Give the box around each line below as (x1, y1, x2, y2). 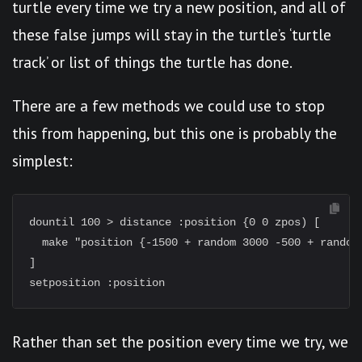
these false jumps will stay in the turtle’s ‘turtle (12, 24, 331, 44)
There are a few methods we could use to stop (12, 95, 325, 116)
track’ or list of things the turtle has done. (12, 52, 293, 72)
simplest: (12, 150, 73, 170)
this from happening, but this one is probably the (12, 123, 337, 143)
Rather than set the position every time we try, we (12, 331, 348, 351)
